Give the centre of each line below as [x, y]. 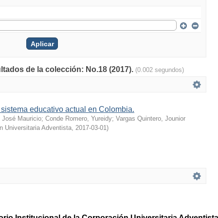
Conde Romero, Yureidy [79, 118]
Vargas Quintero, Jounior [151, 118]
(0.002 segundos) [160, 70]
